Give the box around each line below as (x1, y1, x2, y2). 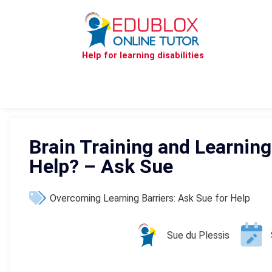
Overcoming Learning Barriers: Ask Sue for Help (50, 192, 250, 204)
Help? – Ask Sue (29, 155, 173, 178)
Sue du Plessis (167, 229, 229, 242)
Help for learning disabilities (82, 50, 205, 61)
